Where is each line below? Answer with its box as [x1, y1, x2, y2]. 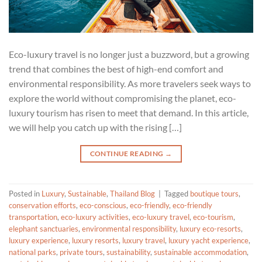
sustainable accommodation [154, 247, 247, 257]
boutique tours [190, 189, 239, 199]
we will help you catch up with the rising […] [9, 121, 182, 133]
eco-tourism [193, 212, 233, 222]
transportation [9, 212, 57, 222]
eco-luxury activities [61, 212, 129, 222]
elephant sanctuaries [9, 224, 78, 234]
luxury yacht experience [168, 236, 249, 246]
